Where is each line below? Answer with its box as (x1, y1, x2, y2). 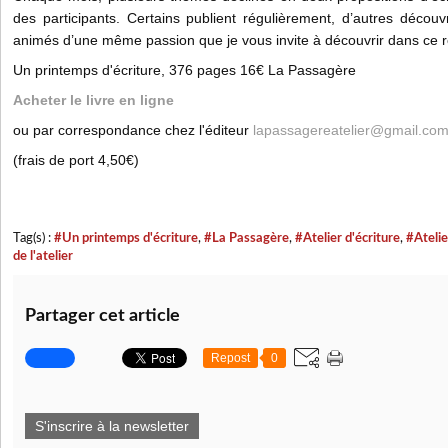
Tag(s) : (13, 232, 54, 244)
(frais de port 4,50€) (13, 152, 139, 168)
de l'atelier (13, 250, 73, 262)
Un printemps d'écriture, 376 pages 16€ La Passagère (13, 62, 356, 78)
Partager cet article (25, 307, 180, 325)
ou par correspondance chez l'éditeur (13, 122, 253, 138)
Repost (211, 351, 250, 365)
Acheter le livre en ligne (13, 92, 174, 108)
